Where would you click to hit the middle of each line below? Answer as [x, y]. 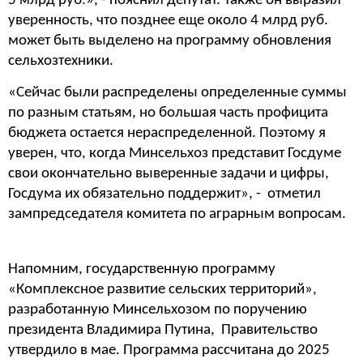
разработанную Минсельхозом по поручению [158, 310]
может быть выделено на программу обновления [170, 41]
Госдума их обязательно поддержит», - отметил [164, 194]
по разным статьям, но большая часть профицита [168, 113]
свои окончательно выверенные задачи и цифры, [169, 173]
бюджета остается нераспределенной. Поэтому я [167, 133]
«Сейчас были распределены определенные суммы [177, 92]
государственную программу [181, 269]
